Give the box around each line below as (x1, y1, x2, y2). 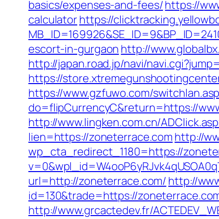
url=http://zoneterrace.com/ (28, 174, 167, 188)
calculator (28, 12, 78, 27)
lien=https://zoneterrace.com (28, 130, 173, 144)
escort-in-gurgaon (28, 42, 119, 56)
